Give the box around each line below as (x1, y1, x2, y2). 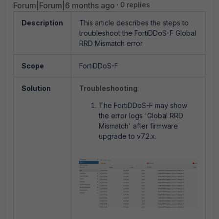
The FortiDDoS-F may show (99, 101, 187, 109)
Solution (22, 84, 51, 92)
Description (22, 19, 63, 27)
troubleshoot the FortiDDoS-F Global (79, 29, 196, 37)
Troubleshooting (79, 84, 137, 92)
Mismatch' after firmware (99, 122, 178, 130)
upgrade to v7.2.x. (99, 132, 156, 140)
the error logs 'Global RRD (99, 111, 183, 120)
